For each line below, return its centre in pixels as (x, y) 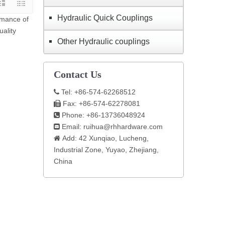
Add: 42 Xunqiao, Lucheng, (104, 138)
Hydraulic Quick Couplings (105, 18)
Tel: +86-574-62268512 (97, 92)
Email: (72, 127)
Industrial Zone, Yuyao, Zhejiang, (106, 150)
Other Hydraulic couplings (103, 41)
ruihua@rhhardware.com (123, 127)
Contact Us (78, 74)
